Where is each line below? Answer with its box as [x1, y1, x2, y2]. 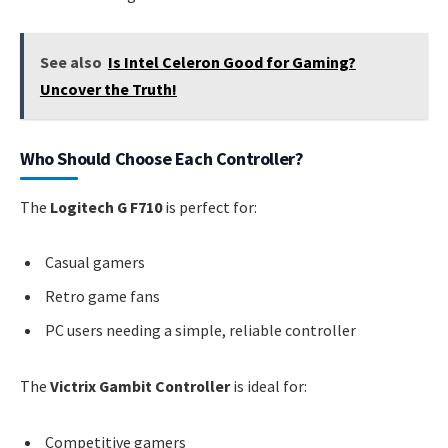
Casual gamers [45, 252, 145, 273]
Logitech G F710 [50, 196, 162, 217]
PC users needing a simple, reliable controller [45, 320, 356, 341]
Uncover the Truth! [39, 78, 177, 99]
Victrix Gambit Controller [50, 376, 230, 397]
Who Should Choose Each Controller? [20, 146, 304, 170]
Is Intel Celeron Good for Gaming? [107, 51, 356, 72]
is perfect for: [162, 196, 257, 217]
